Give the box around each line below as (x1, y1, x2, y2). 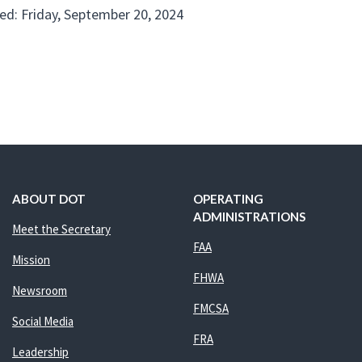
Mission (11, 252, 50, 267)
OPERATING (192, 192, 263, 206)
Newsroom (11, 283, 67, 298)
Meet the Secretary (11, 221, 111, 237)
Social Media (11, 314, 74, 329)
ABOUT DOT (11, 192, 86, 206)
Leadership (11, 344, 69, 360)
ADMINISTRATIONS (192, 209, 305, 224)
